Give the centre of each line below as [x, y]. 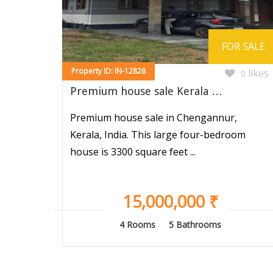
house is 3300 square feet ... [133, 152]
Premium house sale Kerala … [146, 91]
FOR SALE [243, 47]
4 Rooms [137, 225]
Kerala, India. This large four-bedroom [158, 135]
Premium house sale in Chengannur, [154, 118]
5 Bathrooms [195, 225]
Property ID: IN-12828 [108, 71]
